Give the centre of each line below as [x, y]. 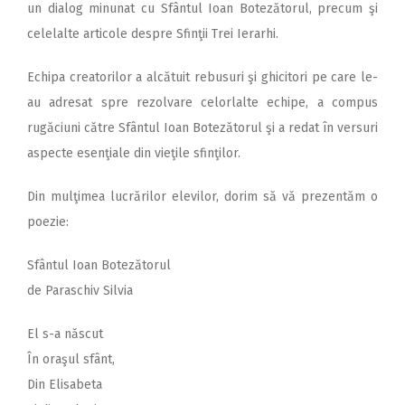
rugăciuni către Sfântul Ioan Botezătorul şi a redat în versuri [202, 128]
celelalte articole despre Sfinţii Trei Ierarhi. [153, 34]
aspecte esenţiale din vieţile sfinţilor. [134, 154]
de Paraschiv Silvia [80, 291]
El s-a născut [65, 334]
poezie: [48, 222]
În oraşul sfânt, [71, 360]
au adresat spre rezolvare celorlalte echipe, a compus [202, 103]
